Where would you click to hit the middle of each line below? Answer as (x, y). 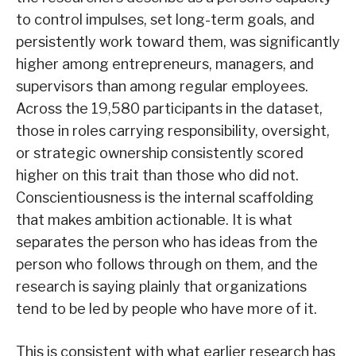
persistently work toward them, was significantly (178, 42)
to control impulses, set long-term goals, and (165, 20)
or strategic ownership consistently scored (160, 153)
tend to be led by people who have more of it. (166, 309)
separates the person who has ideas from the (167, 242)
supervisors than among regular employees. (162, 87)
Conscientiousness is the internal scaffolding (165, 198)
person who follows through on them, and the (167, 265)
